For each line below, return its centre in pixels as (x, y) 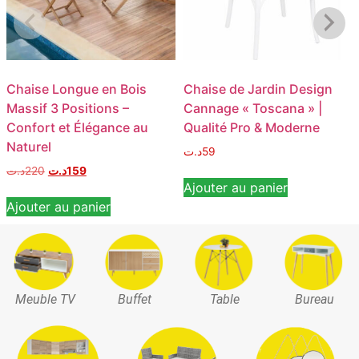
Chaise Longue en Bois (76, 89)
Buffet (135, 299)
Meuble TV (45, 299)
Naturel (28, 147)
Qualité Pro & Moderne (252, 128)
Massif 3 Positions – (67, 109)
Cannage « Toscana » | (253, 109)
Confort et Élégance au (77, 128)
